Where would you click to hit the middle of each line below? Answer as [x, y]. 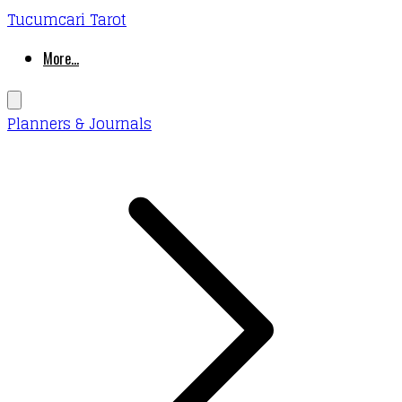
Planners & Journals [79, 124]
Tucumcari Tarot [67, 20]
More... [61, 58]
